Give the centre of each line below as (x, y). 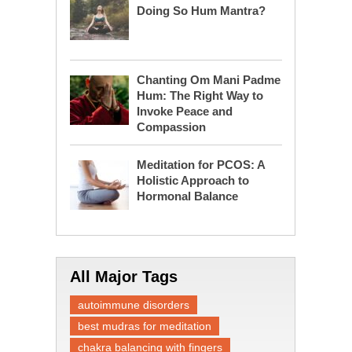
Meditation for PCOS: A (200, 164)
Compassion (171, 126)
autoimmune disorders (133, 304)
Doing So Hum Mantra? (201, 10)
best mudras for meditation (144, 326)
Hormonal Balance (187, 196)
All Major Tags (123, 276)
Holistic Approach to (192, 180)
